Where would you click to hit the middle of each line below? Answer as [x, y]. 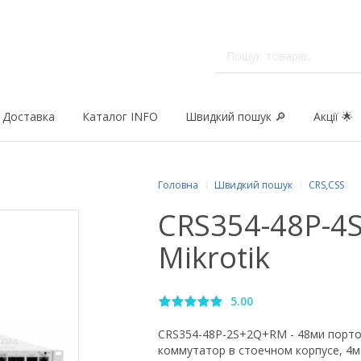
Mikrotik [214, 257]
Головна [178, 185]
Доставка [29, 116]
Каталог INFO [120, 116]
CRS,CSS [326, 185]
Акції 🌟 [333, 116]
